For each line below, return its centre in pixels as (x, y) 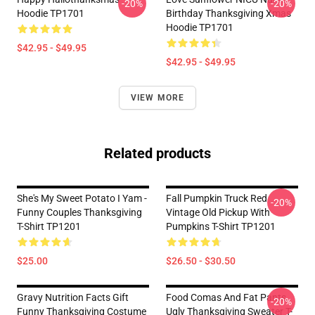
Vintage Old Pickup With (218, 212)
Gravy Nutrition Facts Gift (73, 297)
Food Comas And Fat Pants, (227, 297)
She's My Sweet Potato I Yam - (82, 198)
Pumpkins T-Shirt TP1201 (221, 226)
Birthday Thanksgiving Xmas (229, 13)
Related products (157, 153)
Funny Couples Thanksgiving (79, 212)
